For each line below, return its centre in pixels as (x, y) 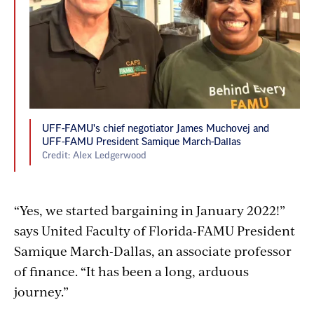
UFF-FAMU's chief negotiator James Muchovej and (156, 129)
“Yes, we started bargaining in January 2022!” (150, 210)
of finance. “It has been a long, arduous (131, 271)
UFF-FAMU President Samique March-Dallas (142, 143)
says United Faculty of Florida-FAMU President (155, 230)
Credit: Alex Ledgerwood (94, 156)
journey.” (41, 291)
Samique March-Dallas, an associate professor (153, 250)
